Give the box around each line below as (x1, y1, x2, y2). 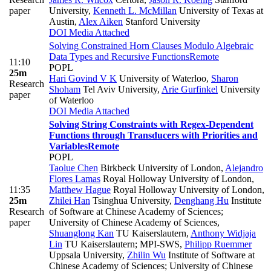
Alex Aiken (79, 16, 123, 27)
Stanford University (123, 16, 200, 27)
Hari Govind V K (49, 73, 117, 84)
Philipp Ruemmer (184, 239, 252, 250)
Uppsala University (49, 250, 122, 261)
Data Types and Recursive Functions (49, 51, 189, 62)
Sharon (211, 73, 238, 84)
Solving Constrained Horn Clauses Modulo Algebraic (49, 41, 253, 51)
